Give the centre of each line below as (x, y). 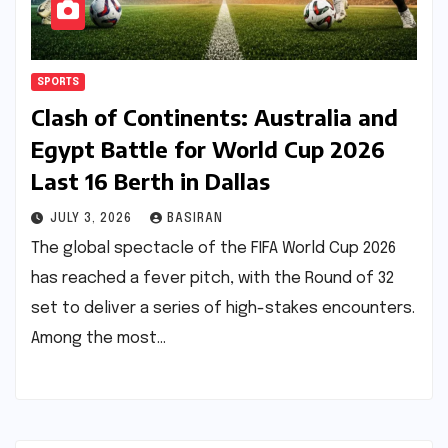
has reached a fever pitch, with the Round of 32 (212, 278)
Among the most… (98, 338)
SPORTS (58, 81)
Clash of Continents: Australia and (214, 116)
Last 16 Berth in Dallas (150, 180)
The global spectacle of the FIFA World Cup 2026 (213, 248)
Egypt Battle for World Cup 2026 (208, 148)
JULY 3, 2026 (93, 218)
